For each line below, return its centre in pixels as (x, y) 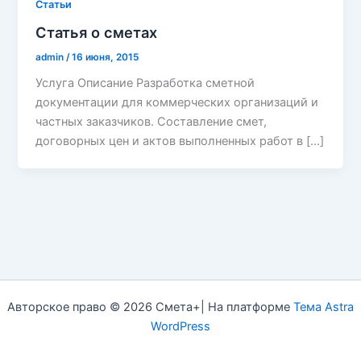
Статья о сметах (97, 32)
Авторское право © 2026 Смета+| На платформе (150, 307)
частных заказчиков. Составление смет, (151, 122)
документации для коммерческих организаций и (177, 103)
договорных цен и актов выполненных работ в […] (180, 141)
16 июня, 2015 (106, 57)
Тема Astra (324, 307)
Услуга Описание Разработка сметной (145, 83)
